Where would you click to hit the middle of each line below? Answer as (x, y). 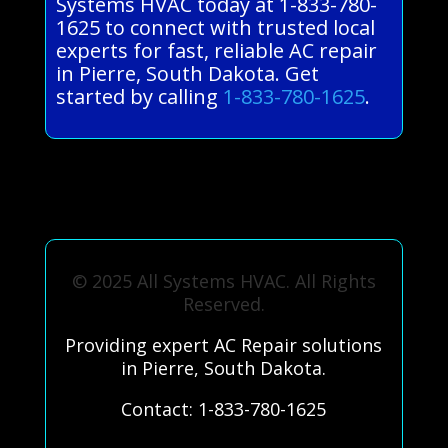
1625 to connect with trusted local (215, 27)
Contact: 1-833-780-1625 (224, 408)
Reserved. (223, 303)
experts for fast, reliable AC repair (216, 50)
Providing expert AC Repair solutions (224, 344)
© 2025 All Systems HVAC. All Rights (223, 280)
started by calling (139, 96)
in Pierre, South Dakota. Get (187, 73)
